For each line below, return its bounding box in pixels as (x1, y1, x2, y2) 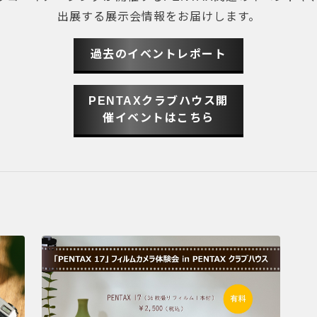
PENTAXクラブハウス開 (88, 95, 229, 107)
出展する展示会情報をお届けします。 (57, 11, 260, 23)
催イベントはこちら (103, 112, 214, 124)
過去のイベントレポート (90, 48, 227, 60)
